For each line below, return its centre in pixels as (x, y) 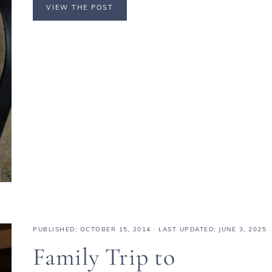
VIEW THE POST (80, 7)
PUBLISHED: (56, 229)
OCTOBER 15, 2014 (115, 229)
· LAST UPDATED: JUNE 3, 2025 (209, 229)
